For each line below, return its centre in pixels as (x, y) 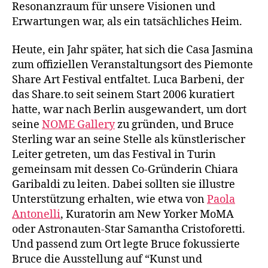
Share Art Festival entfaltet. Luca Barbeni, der (128, 80)
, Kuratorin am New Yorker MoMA (147, 214)
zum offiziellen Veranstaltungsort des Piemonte (133, 65)
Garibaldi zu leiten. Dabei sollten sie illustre (124, 185)
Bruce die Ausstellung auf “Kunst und (107, 259)
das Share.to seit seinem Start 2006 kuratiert (123, 95)
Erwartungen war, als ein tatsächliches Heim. (127, 22)
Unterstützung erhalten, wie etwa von (109, 200)
